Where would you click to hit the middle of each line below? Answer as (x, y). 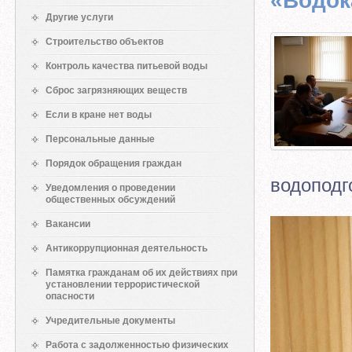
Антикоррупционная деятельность (126, 248)
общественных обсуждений (110, 200)
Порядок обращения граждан (114, 163)
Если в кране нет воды (99, 115)
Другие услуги (79, 17)
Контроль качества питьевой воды (126, 66)
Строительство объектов (104, 42)
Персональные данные (100, 139)
